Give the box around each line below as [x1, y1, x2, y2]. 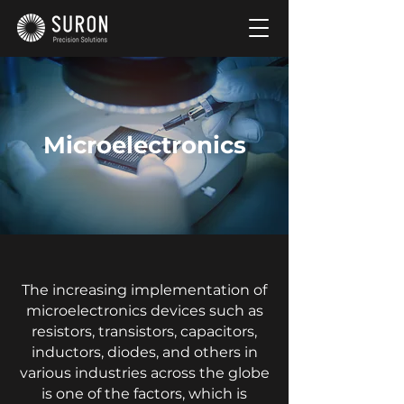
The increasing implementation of [22, 281, 267, 298]
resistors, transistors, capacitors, [32, 323, 257, 340]
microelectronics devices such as [25, 302, 263, 319]
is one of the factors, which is [41, 385, 247, 402]
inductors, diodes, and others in [31, 344, 258, 361]
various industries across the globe [19, 364, 270, 381]
